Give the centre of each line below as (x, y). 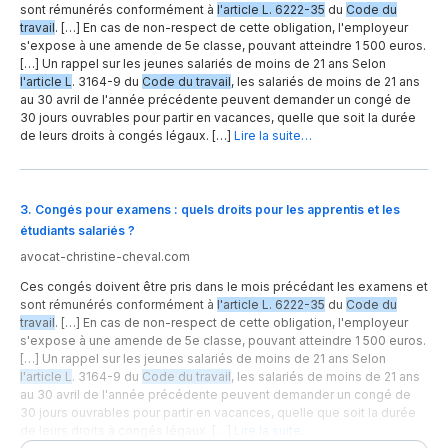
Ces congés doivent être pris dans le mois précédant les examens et (224, 287)
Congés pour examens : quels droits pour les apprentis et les (217, 210)
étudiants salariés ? (77, 231)
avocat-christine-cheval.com (105, 257)
